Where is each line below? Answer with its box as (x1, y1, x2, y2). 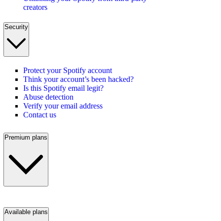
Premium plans (4, 134, 47, 142)
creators (23, 2, 47, 11)
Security (4, 23, 28, 31)
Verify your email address (23, 102, 103, 110)
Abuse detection (23, 93, 74, 102)
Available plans (4, 208, 48, 216)
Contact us (23, 110, 56, 119)
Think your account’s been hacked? (23, 75, 134, 84)
